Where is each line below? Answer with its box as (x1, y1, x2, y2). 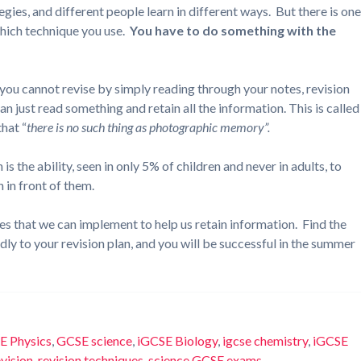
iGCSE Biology (137, 333, 218, 348)
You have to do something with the (130, 23, 337, 38)
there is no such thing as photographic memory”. (27, 119, 271, 135)
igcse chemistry (222, 333, 309, 348)
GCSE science (56, 333, 133, 348)
